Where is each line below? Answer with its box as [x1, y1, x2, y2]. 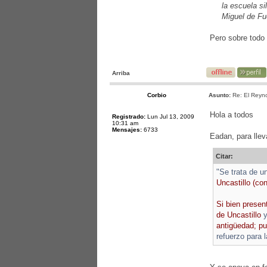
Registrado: [112, 113, 145, 120]
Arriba [112, 70, 130, 76]
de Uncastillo [216, 210, 263, 219]
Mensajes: [112, 126, 142, 133]
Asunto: [209, 92, 231, 98]
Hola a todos [210, 110, 253, 119]
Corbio [147, 92, 166, 98]
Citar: [216, 153, 233, 160]
